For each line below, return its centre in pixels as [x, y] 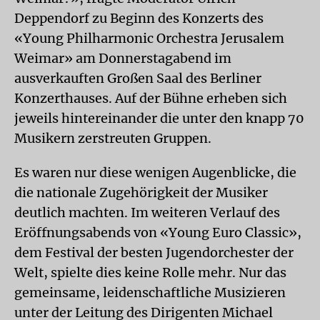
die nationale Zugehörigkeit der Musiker [141, 192]
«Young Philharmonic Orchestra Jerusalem [149, 38]
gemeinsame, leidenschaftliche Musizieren [150, 292]
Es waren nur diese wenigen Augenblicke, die [155, 172]
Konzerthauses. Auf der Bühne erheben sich [151, 98]
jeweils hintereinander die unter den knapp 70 [159, 118]
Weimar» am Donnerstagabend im [123, 58]
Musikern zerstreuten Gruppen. [113, 138]
